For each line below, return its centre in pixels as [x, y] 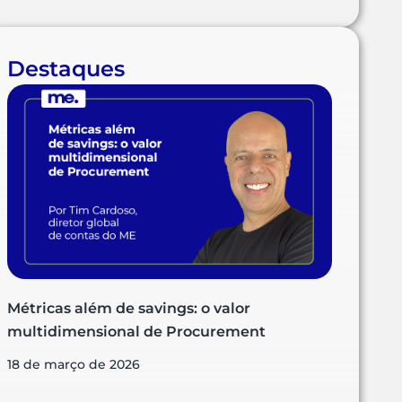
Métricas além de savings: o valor [129, 308]
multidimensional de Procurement [137, 331]
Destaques [66, 69]
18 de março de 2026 [74, 364]
